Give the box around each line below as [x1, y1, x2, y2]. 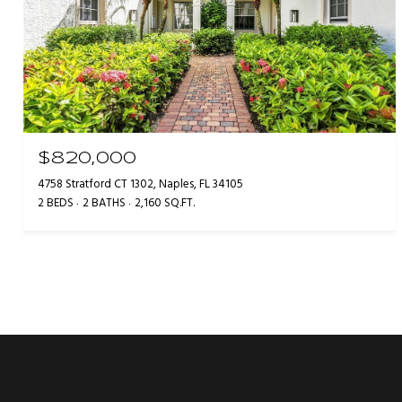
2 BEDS [38, 193, 74, 213]
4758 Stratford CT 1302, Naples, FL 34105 [38, 174, 243, 194]
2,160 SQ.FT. [135, 193, 195, 213]
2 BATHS [83, 193, 126, 213]
